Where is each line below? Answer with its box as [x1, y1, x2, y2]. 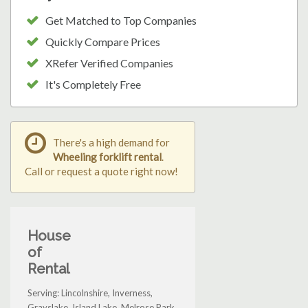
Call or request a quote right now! [25, 165, 178, 178]
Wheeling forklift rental [53, 151, 162, 164]
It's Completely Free [45, 78, 141, 91]
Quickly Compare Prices [45, 35, 160, 49]
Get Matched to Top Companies [45, 14, 197, 27]
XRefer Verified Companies [45, 56, 173, 70]
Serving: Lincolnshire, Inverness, [27, 287, 153, 299]
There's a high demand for [53, 136, 170, 149]
